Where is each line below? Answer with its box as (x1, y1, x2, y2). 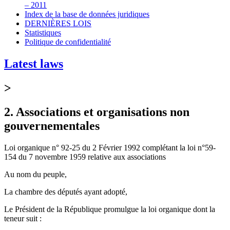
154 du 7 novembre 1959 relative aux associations (4, 152, 166, 161)
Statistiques (25, 28, 61, 37)
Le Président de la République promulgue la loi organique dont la (4, 204, 215, 214)
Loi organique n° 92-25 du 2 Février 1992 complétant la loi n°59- (4, 143, 216, 152)
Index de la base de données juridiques (25, 9, 149, 18)
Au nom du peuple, (4, 169, 67, 179)
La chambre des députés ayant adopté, (4, 187, 127, 196)
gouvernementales (4, 119, 100, 132)
